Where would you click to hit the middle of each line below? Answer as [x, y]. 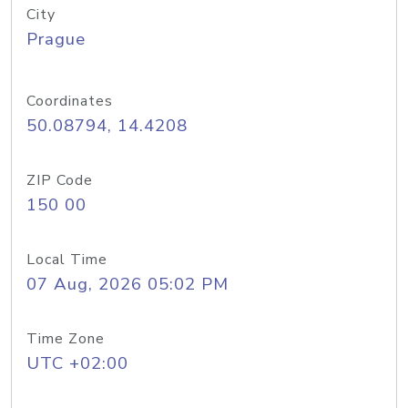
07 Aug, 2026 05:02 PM [127, 284]
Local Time [67, 260]
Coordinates [70, 101]
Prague [56, 39]
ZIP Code [60, 180]
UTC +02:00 [77, 363]
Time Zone [66, 339]
